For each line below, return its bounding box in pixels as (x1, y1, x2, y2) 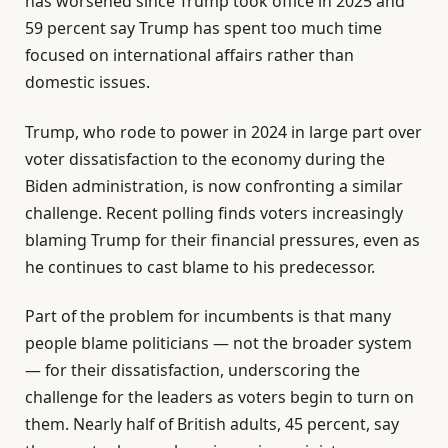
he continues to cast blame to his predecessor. (25, 255, 375, 278)
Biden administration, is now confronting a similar (25, 174, 403, 197)
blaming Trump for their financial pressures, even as (25, 228, 420, 251)
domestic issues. (25, 71, 150, 94)
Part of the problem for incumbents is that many (25, 305, 391, 328)
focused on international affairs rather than (25, 44, 354, 67)
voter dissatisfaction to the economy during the (25, 147, 385, 170)
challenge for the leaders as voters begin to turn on (25, 386, 414, 409)
